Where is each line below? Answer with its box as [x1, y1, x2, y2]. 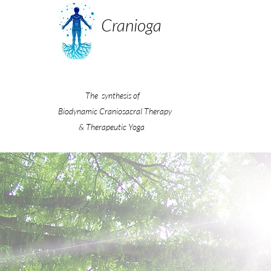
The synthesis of [85, 90, 140, 100]
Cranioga [101, 15, 162, 35]
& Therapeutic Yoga [78, 122, 146, 132]
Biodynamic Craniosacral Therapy [53, 106, 172, 116]
